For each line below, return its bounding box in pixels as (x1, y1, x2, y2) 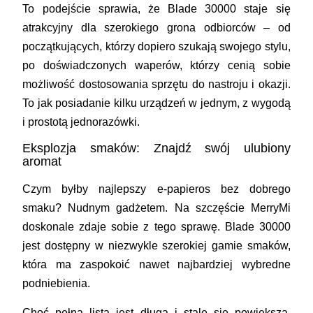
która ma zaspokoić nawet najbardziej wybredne (22, 258, 291, 270)
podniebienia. (22, 277, 91, 289)
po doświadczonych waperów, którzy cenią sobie (22, 59, 291, 71)
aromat (22, 154, 62, 168)
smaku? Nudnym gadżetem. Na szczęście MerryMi (22, 201, 291, 214)
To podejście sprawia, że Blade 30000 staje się (22, 2, 291, 15)
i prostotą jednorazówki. (22, 115, 140, 128)
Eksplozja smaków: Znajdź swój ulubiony (22, 140, 291, 155)
